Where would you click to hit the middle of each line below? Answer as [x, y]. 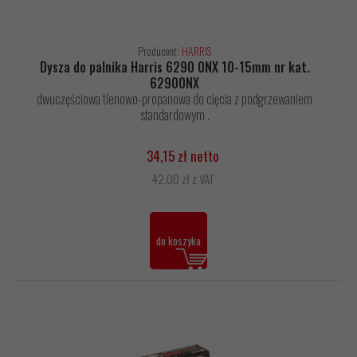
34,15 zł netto [182, 156]
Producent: [160, 51]
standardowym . [175, 115]
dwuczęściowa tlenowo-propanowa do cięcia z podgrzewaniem [175, 99]
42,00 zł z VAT [182, 179]
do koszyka [178, 241]
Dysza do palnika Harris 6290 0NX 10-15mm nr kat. [175, 67]
